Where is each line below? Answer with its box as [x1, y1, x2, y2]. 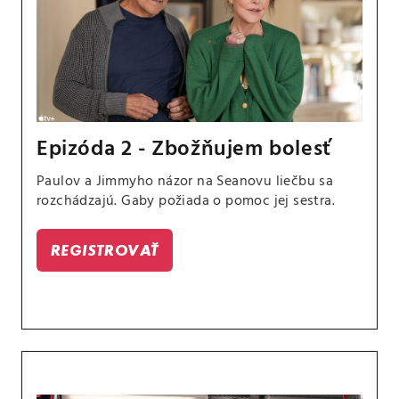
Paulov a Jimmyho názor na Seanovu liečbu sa [37, 169, 334, 193]
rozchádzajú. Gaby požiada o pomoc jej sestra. [37, 189, 335, 213]
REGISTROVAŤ [51, 240, 159, 259]
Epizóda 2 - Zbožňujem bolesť [37, 132, 331, 167]
